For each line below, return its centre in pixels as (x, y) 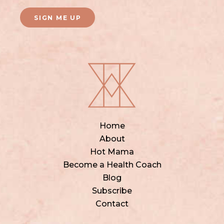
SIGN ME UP (57, 17)
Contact (112, 204)
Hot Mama (112, 152)
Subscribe (112, 191)
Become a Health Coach (112, 165)
